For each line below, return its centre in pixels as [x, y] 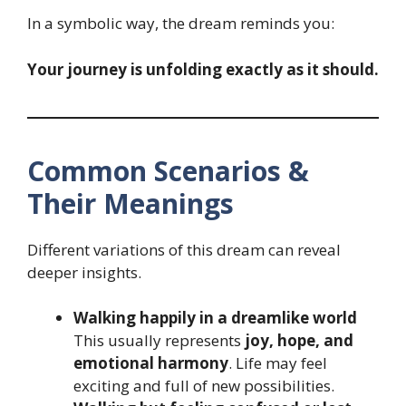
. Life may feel [278, 363]
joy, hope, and [299, 341]
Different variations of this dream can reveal [184, 249]
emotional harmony [151, 363]
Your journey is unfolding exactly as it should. [203, 69]
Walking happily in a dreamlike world [215, 318]
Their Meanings [130, 203]
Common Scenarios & [168, 170]
